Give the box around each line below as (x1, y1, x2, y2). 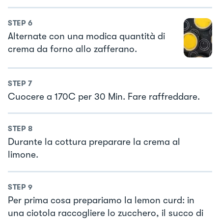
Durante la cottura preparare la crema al (8, 137, 180, 148)
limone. (8, 149, 38, 161)
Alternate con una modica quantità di (8, 31, 165, 42)
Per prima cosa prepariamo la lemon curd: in (8, 194, 194, 206)
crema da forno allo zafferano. (8, 44, 137, 55)
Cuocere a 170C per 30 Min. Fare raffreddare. (8, 91, 200, 102)
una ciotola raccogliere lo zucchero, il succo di (8, 207, 203, 219)
